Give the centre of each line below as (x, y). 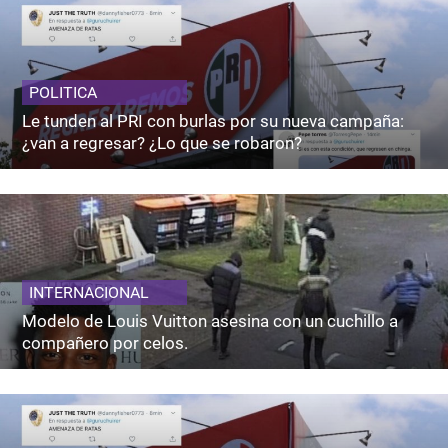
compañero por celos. (105, 342)
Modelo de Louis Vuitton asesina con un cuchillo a (210, 320)
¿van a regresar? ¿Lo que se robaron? (162, 142)
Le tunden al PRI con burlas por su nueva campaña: (213, 120)
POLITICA (63, 92)
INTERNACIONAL (89, 292)
